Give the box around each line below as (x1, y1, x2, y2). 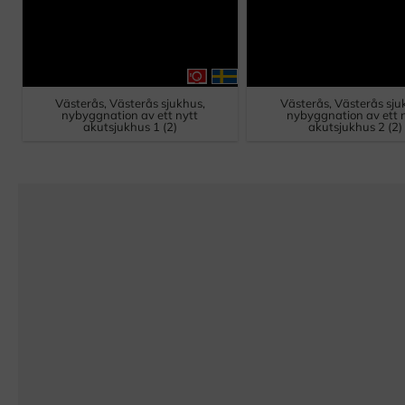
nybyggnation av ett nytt (61, 107, 199, 122)
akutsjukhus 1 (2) (82, 118, 177, 134)
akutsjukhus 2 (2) (307, 118, 402, 134)
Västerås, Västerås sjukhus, (54, 95, 205, 110)
